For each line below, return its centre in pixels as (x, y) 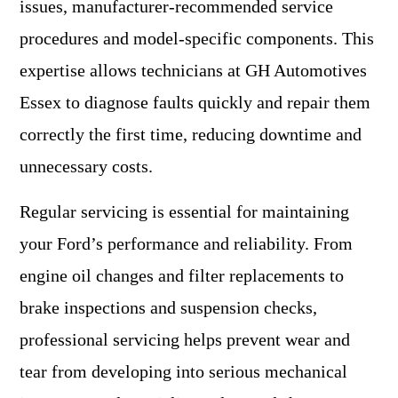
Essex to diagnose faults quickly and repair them (195, 102)
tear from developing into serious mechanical (183, 371)
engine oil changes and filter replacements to (182, 275)
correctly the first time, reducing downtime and (191, 134)
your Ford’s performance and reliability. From (186, 243)
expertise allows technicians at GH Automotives (193, 70)
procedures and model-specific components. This (197, 38)
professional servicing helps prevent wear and (185, 339)
